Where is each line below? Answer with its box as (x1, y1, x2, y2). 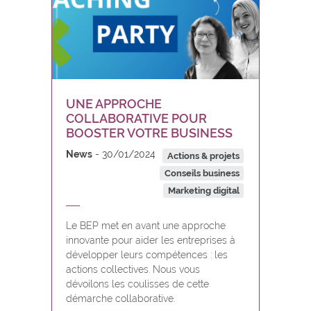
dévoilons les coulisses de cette (66, 278, 209, 289)
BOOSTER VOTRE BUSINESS (66, 126, 233, 140)
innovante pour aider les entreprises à (66, 235, 235, 246)
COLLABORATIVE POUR (66, 111, 207, 126)
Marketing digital (167, 185, 239, 196)
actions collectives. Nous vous (66, 264, 200, 275)
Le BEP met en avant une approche (66, 220, 226, 231)
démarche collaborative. (66, 293, 175, 304)
